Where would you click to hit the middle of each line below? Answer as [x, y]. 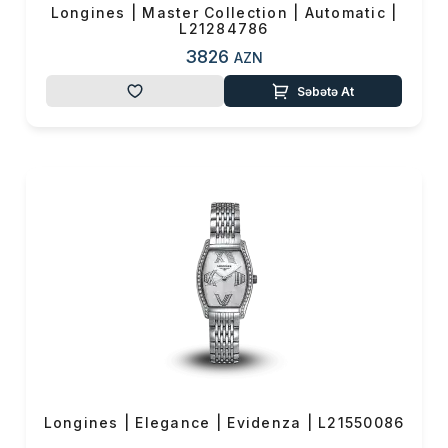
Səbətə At [326, 91]
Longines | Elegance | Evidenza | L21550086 [224, 422]
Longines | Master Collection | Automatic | [224, 12]
